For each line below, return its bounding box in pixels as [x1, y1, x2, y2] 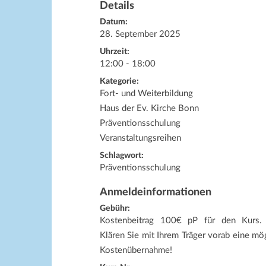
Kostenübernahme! [100, 246, 172, 255]
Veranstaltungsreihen [100, 134, 181, 142]
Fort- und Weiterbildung [100, 89, 193, 98]
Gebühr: [100, 204, 130, 213]
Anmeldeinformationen [100, 187, 211, 198]
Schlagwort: [100, 151, 144, 160]
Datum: [100, 18, 128, 26]
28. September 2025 [100, 30, 180, 39]
